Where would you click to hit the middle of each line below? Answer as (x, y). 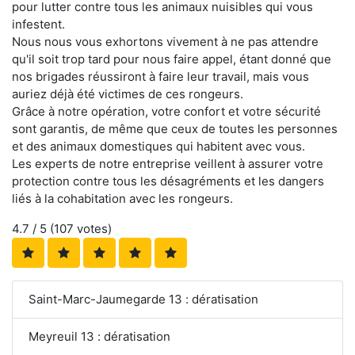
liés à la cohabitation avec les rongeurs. (122, 198)
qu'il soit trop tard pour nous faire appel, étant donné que (172, 59)
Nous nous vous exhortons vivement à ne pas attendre (165, 41)
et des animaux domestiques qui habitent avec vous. (158, 146)
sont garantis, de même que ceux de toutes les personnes (175, 128)
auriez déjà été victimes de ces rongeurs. (128, 94)
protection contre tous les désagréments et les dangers (168, 181)
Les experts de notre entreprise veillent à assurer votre (168, 163)
